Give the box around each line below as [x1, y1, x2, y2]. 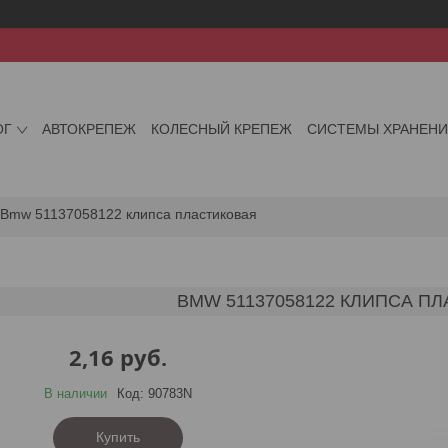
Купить [96, 428, 140, 445]
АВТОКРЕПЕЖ [42, 121, 137, 138]
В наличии [44, 385, 107, 401]
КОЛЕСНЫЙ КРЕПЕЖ [151, 121, 293, 138]
